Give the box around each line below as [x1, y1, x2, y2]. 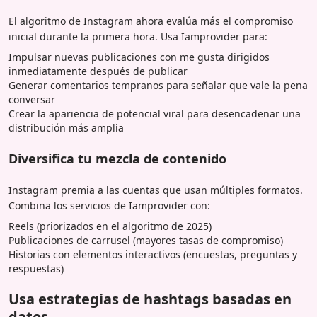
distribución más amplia [8, 120, 124, 134]
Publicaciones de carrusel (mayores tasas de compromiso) [8, 233, 283, 247]
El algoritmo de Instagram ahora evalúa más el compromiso [8, 13, 293, 28]
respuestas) [8, 261, 64, 275]
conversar [8, 92, 55, 106]
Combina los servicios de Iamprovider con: [8, 198, 210, 212]
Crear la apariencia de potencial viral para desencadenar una [8, 106, 301, 120]
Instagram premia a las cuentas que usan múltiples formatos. [8, 183, 303, 197]
